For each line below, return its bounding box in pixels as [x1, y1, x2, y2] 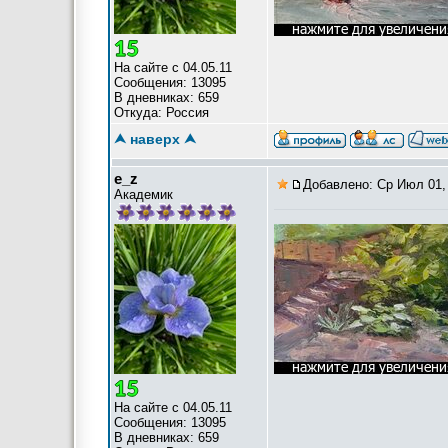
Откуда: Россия [114, 105, 209, 120]
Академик [114, 187, 173, 202]
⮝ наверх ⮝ [114, 131, 196, 147]
